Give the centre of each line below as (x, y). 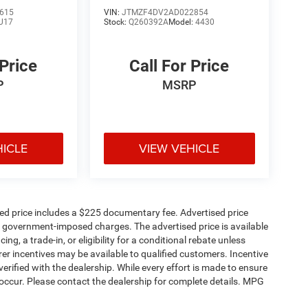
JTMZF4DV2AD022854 (165, 12)
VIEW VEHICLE (179, 148)
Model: (181, 22)
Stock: (116, 22)
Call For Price (179, 66)
